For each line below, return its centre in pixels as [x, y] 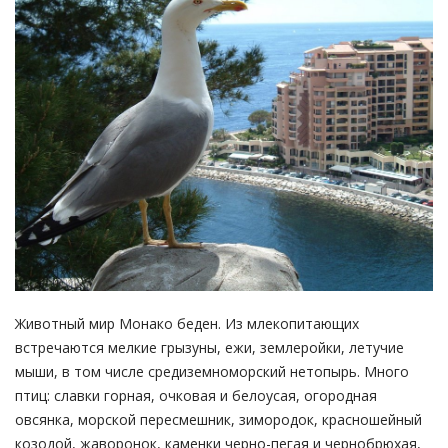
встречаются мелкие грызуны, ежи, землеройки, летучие [209, 348]
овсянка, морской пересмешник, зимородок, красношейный [218, 420]
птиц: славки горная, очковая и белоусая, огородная [196, 396]
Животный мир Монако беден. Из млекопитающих [187, 324]
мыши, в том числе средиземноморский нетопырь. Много [212, 372]
